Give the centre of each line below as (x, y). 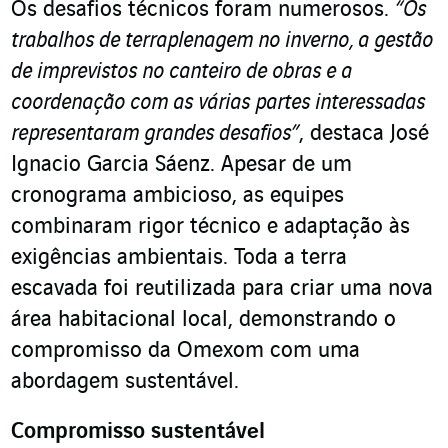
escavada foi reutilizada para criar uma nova (222, 289)
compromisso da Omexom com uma (185, 351)
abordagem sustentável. (125, 382)
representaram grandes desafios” (155, 134)
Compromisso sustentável (138, 432)
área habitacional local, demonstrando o (203, 320)
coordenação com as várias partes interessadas (218, 103)
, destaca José (364, 134)
